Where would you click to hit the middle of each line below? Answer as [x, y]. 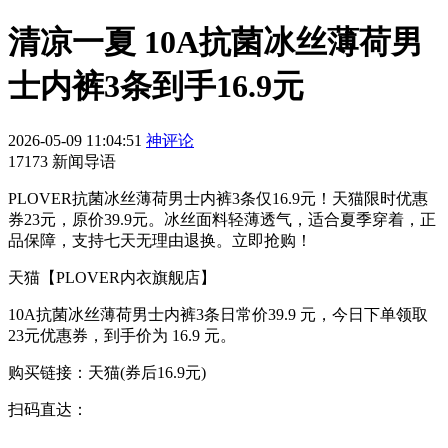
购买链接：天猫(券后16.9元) [107, 372]
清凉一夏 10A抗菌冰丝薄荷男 [215, 42]
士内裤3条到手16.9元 [156, 86]
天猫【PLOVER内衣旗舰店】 [112, 277]
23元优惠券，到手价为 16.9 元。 [122, 335]
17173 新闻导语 [62, 161]
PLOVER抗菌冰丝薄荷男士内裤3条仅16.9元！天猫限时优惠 [218, 198]
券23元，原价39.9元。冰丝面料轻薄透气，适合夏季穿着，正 [222, 219]
